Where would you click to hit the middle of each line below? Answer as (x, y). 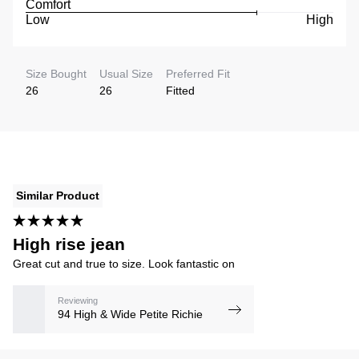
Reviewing (78, 301)
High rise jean (69, 244)
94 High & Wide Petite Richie (130, 315)
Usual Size (126, 73)
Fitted (180, 90)
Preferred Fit (198, 73)
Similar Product (58, 195)
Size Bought (56, 73)
